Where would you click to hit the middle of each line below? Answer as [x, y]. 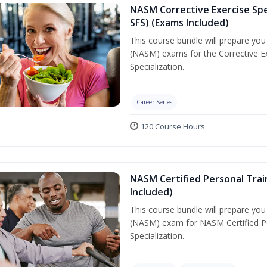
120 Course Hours [173, 126]
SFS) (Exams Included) [179, 23]
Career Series [154, 102]
